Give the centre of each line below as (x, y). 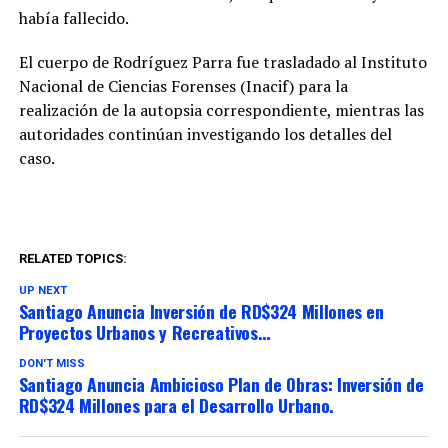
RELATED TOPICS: (72, 258)
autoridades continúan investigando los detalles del (205, 133)
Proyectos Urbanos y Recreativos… (144, 331)
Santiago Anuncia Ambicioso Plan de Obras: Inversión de (221, 383)
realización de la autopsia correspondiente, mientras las (221, 109)
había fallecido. (73, 17)
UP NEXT (42, 290)
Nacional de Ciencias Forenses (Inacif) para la (183, 85)
